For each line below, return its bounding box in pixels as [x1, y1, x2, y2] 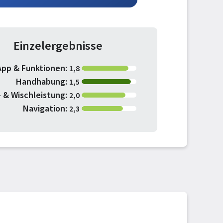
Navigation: [23, 103, 67, 114]
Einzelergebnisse [13, 38, 103, 53]
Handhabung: [16, 76, 67, 87]
